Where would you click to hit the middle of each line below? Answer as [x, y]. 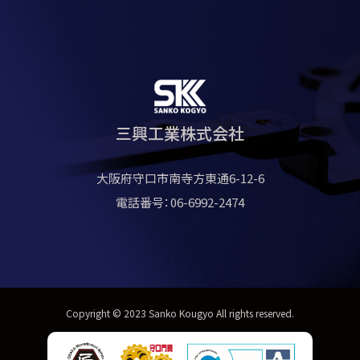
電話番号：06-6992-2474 [180, 202]
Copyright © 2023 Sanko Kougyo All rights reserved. [180, 313]
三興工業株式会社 [180, 133]
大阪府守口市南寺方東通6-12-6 [180, 178]
